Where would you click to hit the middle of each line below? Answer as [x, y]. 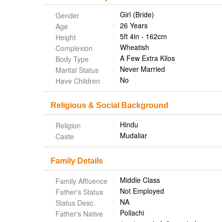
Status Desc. [75, 203]
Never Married [142, 69]
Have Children [78, 81]
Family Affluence [82, 181]
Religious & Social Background [110, 105]
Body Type [72, 59]
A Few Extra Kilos [147, 58]
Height [66, 37]
